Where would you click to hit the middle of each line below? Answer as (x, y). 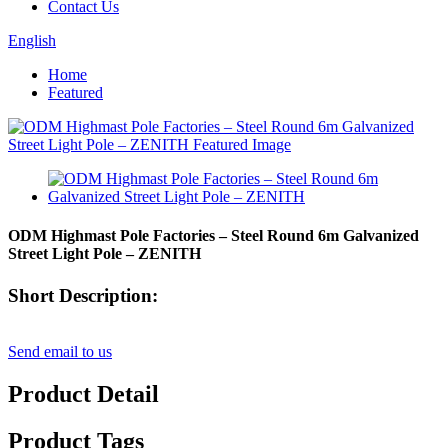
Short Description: (83, 295)
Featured (75, 92)
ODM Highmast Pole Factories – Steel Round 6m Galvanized (213, 236)
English (32, 40)
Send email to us (60, 352)
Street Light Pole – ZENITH (104, 254)
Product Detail (83, 394)
